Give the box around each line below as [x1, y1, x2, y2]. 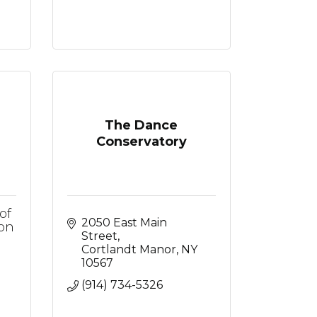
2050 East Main [81, 216, 167, 229]
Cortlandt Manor [81, 243, 176, 256]
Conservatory [96, 133, 187, 149]
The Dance [105, 117, 178, 133]
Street [81, 229, 117, 243]
